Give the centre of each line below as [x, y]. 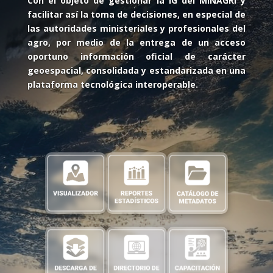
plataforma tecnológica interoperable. [112, 84]
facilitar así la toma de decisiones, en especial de [136, 14]
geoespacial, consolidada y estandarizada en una [136, 70]
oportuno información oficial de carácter [136, 56]
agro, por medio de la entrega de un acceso [136, 42]
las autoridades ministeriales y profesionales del [136, 28]
